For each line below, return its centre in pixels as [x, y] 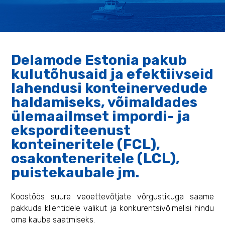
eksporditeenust [71, 130]
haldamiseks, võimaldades [104, 102]
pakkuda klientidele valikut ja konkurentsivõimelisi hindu [113, 208]
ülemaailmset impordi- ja [101, 116]
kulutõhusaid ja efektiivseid [113, 74]
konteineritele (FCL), [86, 144]
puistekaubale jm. [75, 172]
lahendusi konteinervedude [109, 88]
